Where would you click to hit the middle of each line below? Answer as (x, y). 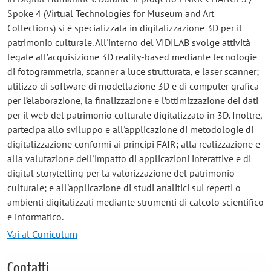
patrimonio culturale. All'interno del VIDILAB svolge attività (129, 42)
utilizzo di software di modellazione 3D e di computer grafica (133, 86)
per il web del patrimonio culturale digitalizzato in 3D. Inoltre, (134, 115)
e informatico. (35, 216)
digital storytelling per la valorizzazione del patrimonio (121, 173)
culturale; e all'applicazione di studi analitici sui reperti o (124, 187)
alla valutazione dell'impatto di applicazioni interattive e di (129, 158)
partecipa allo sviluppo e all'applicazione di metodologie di (130, 129)
